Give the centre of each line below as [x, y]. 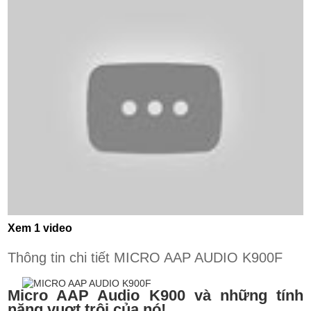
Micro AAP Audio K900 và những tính [155, 296]
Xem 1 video [40, 228]
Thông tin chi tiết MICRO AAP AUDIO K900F [145, 258]
